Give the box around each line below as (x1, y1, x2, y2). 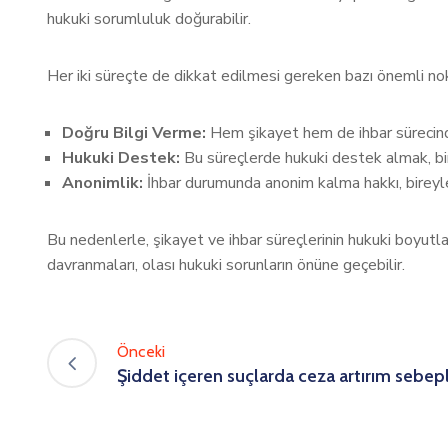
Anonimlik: (62, 172, 143, 194)
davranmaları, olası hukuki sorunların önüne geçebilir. (47, 254, 405, 276)
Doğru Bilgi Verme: (62, 122, 206, 144)
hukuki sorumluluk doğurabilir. (47, 8, 251, 30)
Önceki (117, 341, 166, 361)
